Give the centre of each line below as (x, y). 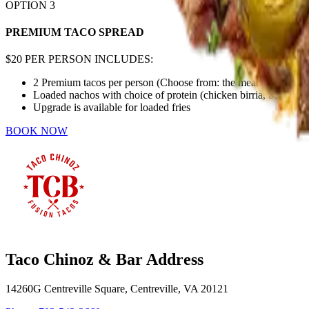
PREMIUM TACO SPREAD (75, 32)
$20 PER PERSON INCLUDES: (79, 59)
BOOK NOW (37, 131)
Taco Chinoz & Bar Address (104, 260)
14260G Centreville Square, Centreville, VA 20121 (117, 289)
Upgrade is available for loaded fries (112, 108)
